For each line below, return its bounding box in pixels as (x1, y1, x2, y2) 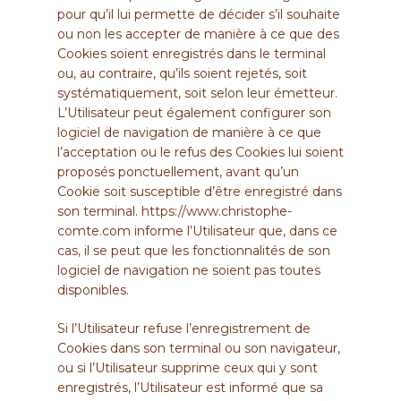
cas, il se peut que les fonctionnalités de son (57, 242, 330, 259)
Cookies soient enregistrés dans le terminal (57, 45, 326, 62)
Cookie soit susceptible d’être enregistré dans (57, 183, 342, 200)
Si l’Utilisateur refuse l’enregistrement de (57, 320, 311, 337)
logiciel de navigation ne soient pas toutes (57, 261, 320, 278)
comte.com (57, 222, 131, 239)
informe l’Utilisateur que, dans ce (131, 222, 337, 239)
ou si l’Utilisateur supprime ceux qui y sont (57, 359, 318, 376)
